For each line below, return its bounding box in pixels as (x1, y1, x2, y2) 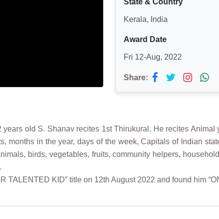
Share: (124, 73, 148, 82)
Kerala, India (124, 15, 168, 24)
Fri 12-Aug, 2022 (124, 53, 182, 62)
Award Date (124, 35, 167, 44)
